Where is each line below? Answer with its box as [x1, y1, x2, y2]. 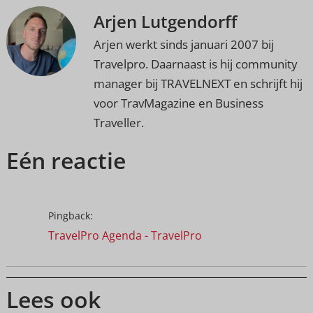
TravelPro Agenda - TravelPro [48, 228, 202, 244]
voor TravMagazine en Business [93, 94, 263, 111]
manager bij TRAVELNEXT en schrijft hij [93, 75, 303, 92]
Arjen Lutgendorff [93, 9, 237, 33]
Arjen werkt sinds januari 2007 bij [93, 36, 274, 52]
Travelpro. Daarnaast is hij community [93, 55, 298, 72]
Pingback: [48, 209, 93, 223]
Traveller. [93, 114, 144, 131]
